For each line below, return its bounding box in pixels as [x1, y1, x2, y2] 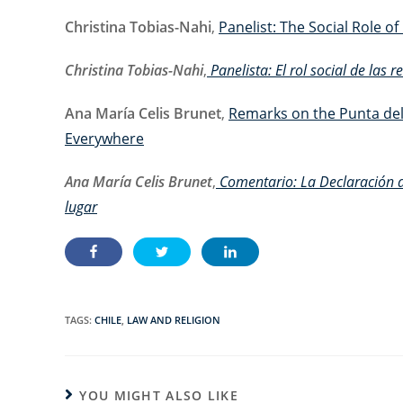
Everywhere [65, 129, 144, 148]
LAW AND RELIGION [127, 313, 220, 327]
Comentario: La [216, 172, 319, 192]
